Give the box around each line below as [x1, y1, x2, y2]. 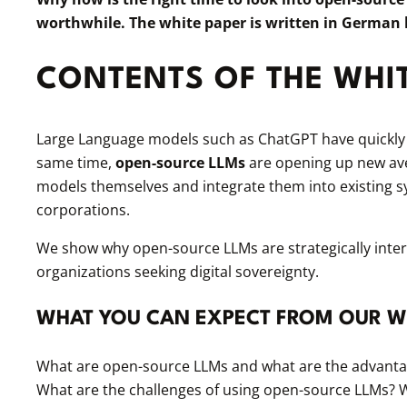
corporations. [36, 200, 130, 221]
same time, [36, 153, 115, 174]
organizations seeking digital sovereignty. [36, 262, 319, 283]
